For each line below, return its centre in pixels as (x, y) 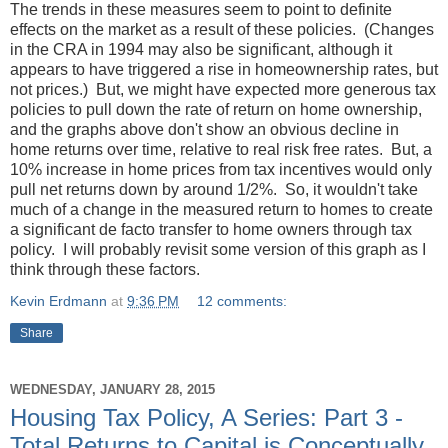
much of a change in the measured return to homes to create (221, 209)
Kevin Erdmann (58, 300)
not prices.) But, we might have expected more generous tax (223, 89)
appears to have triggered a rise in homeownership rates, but (224, 69)
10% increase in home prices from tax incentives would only (221, 169)
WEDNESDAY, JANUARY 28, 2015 (112, 390)
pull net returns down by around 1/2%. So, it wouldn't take (214, 189)
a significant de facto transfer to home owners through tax (211, 229)
